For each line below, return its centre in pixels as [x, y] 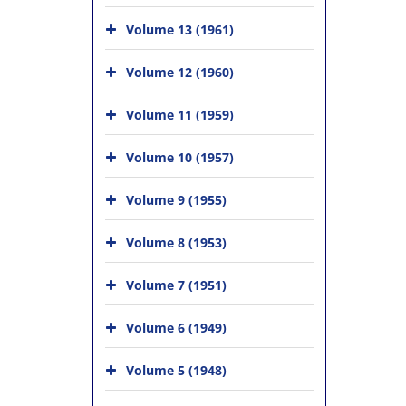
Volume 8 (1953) [176, 242]
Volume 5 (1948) [176, 370]
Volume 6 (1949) [176, 328]
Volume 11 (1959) [180, 115]
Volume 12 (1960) [180, 72]
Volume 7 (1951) [176, 285]
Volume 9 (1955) [176, 200]
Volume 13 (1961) [180, 29]
